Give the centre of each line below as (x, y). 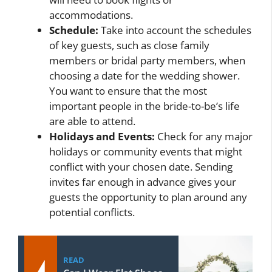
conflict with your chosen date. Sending (141, 167)
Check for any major (204, 137)
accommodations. (91, 15)
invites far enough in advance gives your (143, 182)
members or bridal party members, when (147, 61)
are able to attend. (92, 121)
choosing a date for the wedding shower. (144, 76)
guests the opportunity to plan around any (148, 197)
